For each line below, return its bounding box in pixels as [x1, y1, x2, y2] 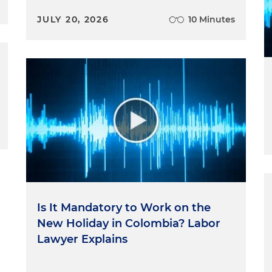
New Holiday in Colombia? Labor [37, 216, 221, 230]
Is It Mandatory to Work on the [37, 200, 211, 214]
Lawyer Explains [37, 232, 128, 246]
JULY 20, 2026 [37, 14, 109, 25]
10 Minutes [188, 14, 235, 25]
